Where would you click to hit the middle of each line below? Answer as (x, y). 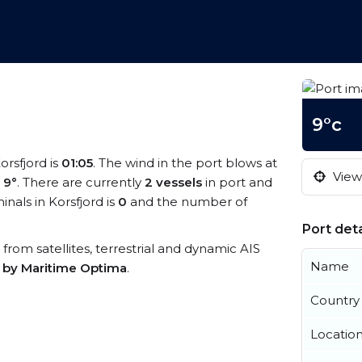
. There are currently (81, 182)
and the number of (187, 202)
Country (335, 300)
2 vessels (173, 182)
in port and (237, 182)
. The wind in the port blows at (185, 163)
